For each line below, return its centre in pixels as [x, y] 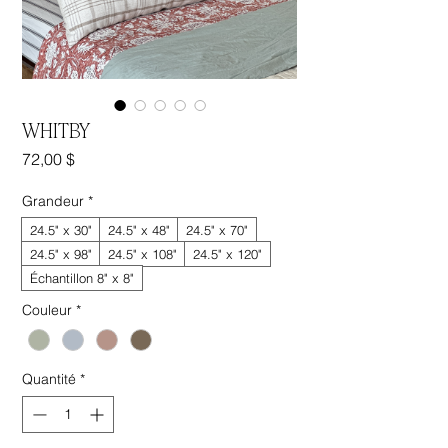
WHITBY [56, 128]
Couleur [47, 309]
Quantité [49, 378]
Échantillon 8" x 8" [82, 277]
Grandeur [53, 200]
